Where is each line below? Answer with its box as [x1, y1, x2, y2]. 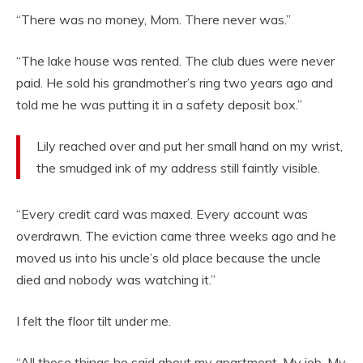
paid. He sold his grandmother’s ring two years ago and [16, 75, 333, 92]
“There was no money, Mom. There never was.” [16, 11, 291, 28]
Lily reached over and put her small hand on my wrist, [36, 138, 343, 155]
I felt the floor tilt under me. [16, 313, 171, 330]
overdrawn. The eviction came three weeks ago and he [16, 228, 336, 245]
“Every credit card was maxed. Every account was [16, 206, 308, 223]
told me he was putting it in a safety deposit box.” [16, 96, 302, 113]
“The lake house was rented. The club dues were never [16, 53, 335, 70]
